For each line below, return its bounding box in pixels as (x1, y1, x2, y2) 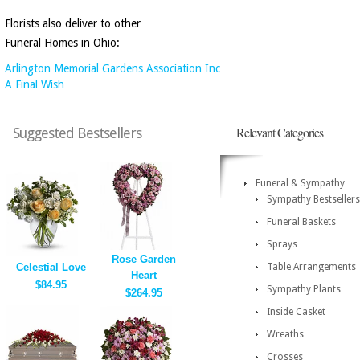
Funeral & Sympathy (256, 178, 345, 189)
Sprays (267, 239, 297, 250)
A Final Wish (5, 78, 64, 91)
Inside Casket (267, 306, 325, 317)
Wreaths (267, 329, 304, 340)
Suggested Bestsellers (13, 125, 141, 141)
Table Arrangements (267, 261, 356, 272)
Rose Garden (112, 253, 176, 265)
